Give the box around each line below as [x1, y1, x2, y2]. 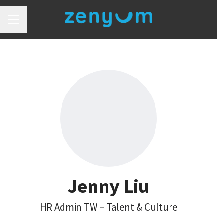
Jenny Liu [67, 174, 150, 198]
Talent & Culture [106, 201, 178, 214]
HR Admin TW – [39, 201, 107, 214]
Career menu [7, 19, 49, 30]
